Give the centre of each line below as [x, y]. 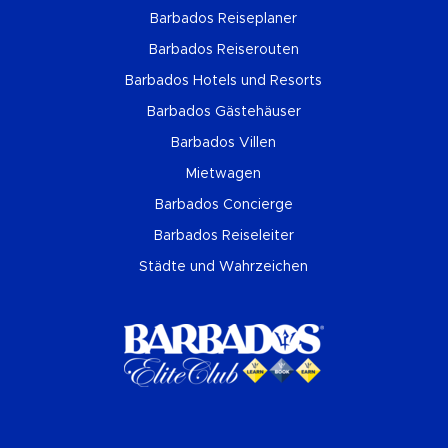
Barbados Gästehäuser [223, 111]
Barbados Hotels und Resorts [224, 80]
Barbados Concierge [223, 204]
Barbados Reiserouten [223, 49]
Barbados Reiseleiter [223, 235]
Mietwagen [224, 173]
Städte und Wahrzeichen [224, 266]
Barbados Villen [224, 142]
